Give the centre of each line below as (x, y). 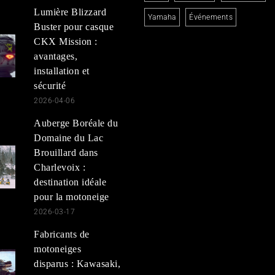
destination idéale (70, 182)
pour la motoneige (72, 196)
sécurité (50, 85)
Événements (211, 17)
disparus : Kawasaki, (77, 263)
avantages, (56, 56)
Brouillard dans (66, 152)
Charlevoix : (60, 167)
